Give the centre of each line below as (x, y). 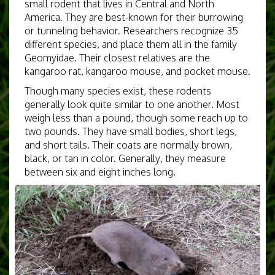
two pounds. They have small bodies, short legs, (131, 131)
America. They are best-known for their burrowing (134, 17)
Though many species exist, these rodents (118, 91)
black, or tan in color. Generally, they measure (125, 158)
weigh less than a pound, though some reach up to (136, 118)
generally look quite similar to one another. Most (132, 104)
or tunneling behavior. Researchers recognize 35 (131, 31)
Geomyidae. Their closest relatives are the (117, 58)
